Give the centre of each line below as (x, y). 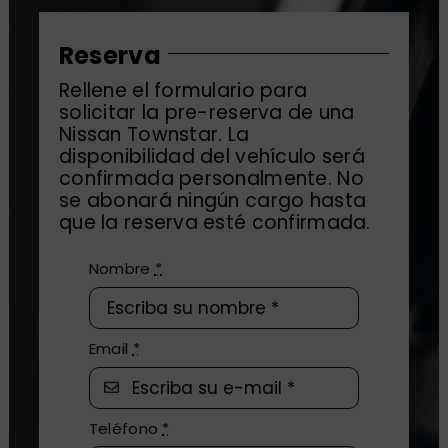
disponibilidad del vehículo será (212, 157)
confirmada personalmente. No (211, 179)
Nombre (121, 269)
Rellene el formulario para (183, 91)
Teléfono (125, 428)
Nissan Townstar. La (154, 135)
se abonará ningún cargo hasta (212, 201)
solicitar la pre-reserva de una (206, 113)
